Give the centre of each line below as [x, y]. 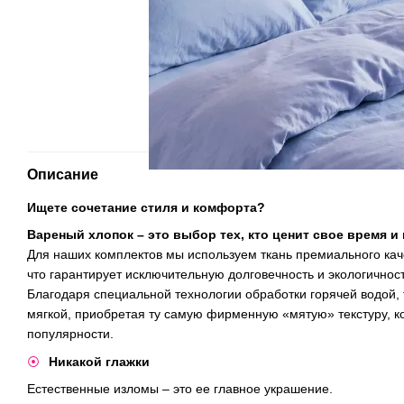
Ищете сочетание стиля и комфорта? [146, 207]
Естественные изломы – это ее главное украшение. [180, 388]
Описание [63, 174]
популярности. [70, 334]
